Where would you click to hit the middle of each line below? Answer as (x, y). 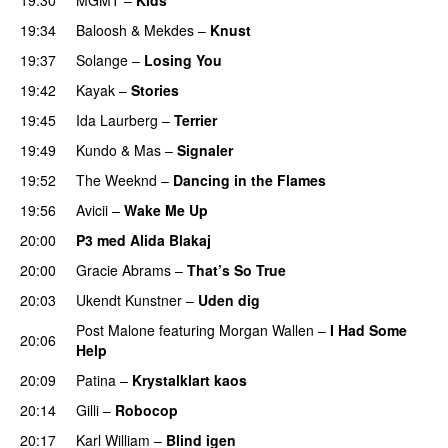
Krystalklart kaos (189, 379)
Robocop (146, 409)
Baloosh (101, 29)
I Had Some (368, 329)
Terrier (195, 119)
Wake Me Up (166, 209)
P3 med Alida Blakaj (143, 239)
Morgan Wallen (266, 329)
